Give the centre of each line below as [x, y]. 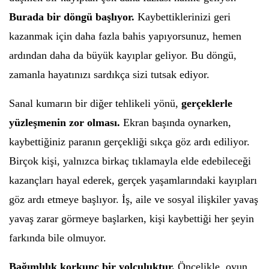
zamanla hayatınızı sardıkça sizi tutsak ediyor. [109, 74]
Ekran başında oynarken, [176, 122]
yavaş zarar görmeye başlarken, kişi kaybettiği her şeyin [131, 219]
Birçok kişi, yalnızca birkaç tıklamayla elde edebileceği [130, 161]
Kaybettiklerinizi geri [183, 17]
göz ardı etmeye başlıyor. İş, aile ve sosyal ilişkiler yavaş [134, 199]
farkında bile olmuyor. [58, 238]
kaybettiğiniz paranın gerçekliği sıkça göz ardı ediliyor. [129, 142]
